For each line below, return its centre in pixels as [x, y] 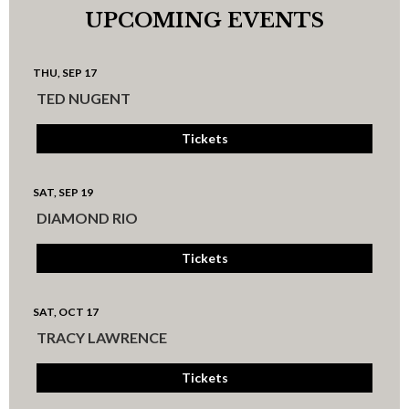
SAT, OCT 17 [66, 312]
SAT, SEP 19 [63, 193]
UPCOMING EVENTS [204, 21]
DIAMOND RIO [87, 218]
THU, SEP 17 [65, 73]
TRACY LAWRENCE [102, 338]
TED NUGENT [84, 99]
